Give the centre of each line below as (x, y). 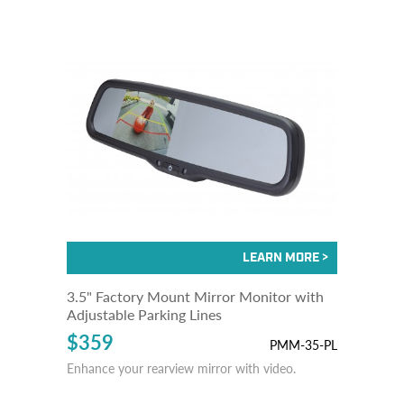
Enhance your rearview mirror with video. (181, 368)
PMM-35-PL (303, 344)
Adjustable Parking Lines (144, 314)
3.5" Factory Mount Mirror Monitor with (195, 296)
